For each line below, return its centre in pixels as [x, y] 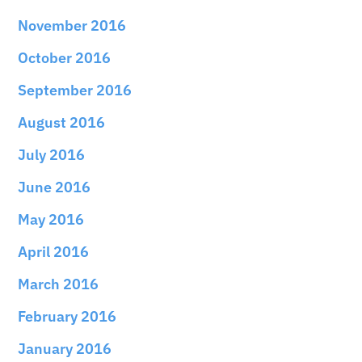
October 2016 [65, 57]
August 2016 [62, 122]
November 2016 [72, 25]
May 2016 [51, 219]
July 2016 [52, 154]
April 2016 [54, 251]
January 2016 [65, 348]
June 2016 [55, 187]
